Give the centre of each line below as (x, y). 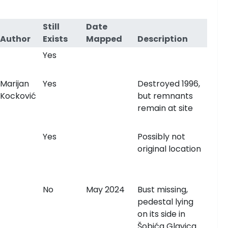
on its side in (161, 214)
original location (169, 149)
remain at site (165, 108)
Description (162, 39)
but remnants (165, 96)
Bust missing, (162, 190)
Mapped (104, 39)
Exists (55, 39)
